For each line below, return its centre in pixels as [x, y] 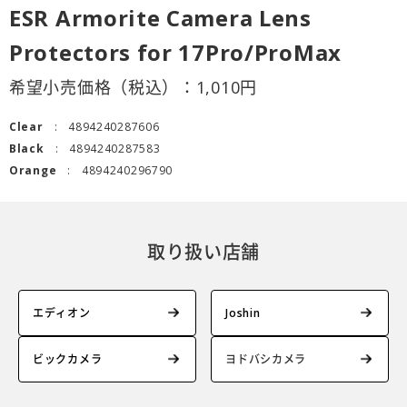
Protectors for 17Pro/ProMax [175, 52]
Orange [33, 170]
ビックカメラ [68, 359]
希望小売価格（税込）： [103, 87]
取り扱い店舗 [203, 252]
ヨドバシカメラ [266, 359]
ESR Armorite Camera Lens [160, 17]
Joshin [243, 313]
